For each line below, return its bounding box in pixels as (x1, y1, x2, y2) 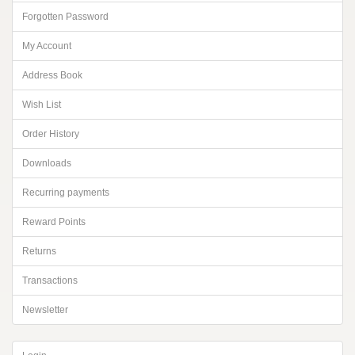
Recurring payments (22, 187, 109, 198)
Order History (22, 128, 79, 139)
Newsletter (22, 304, 68, 315)
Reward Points (22, 216, 86, 227)
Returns (22, 246, 56, 257)
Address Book (22, 70, 82, 81)
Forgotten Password (22, 11, 109, 22)
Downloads (22, 158, 71, 169)
